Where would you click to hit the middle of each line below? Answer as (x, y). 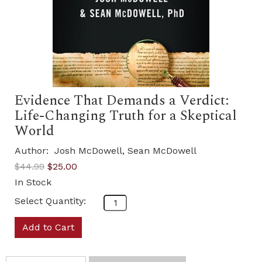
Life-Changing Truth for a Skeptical (126, 116)
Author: (33, 151)
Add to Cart (48, 227)
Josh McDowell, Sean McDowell (125, 151)
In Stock (33, 182)
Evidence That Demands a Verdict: (122, 101)
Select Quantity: (50, 201)
